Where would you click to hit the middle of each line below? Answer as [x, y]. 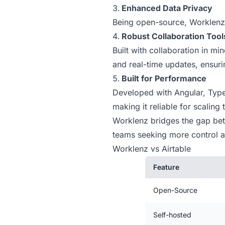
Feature [166, 166]
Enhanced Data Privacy [167, 8]
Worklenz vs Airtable [152, 148]
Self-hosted [172, 214]
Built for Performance [164, 78]
